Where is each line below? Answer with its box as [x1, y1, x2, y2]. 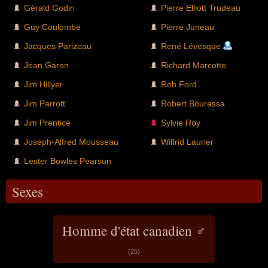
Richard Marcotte [161, 60, 226, 70]
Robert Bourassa [161, 98, 225, 108]
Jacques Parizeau [24, 41, 92, 51]
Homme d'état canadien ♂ [62, 221, 206, 239]
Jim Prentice [24, 117, 71, 127]
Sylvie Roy [161, 117, 200, 127]
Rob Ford [161, 79, 197, 89]
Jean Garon [24, 60, 69, 70]
